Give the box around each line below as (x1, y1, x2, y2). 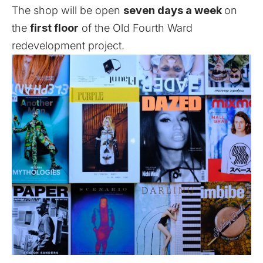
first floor (30, 22, 79, 35)
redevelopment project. (12, 39, 124, 52)
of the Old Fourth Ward (79, 22, 193, 35)
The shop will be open (12, 4, 123, 17)
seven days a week (123, 4, 224, 17)
